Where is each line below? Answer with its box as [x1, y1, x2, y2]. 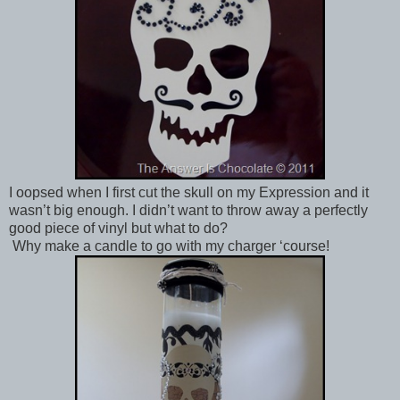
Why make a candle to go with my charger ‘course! [12, 237, 329, 254]
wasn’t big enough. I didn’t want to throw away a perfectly [9, 202, 368, 218]
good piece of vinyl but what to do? [9, 220, 228, 236]
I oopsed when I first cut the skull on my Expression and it [9, 184, 369, 200]
